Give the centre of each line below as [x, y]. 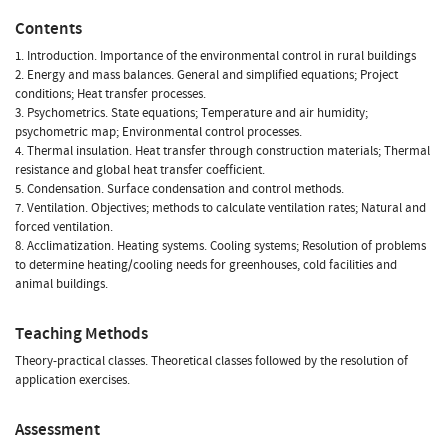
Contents [48, 28]
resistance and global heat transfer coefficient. [140, 169]
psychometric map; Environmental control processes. [158, 131]
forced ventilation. [64, 226]
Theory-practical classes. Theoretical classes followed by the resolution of [211, 360]
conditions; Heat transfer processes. [110, 93]
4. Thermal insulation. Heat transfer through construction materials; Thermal [222, 150]
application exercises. [72, 379]
